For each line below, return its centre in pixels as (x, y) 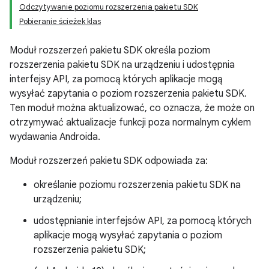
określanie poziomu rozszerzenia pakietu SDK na (137, 185)
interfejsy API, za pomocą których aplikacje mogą (116, 79)
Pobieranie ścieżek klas (60, 21)
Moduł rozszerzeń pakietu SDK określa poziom (110, 50)
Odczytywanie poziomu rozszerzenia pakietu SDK (109, 7)
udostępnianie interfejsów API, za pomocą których (143, 221)
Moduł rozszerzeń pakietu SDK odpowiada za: (109, 161)
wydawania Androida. (55, 137)
